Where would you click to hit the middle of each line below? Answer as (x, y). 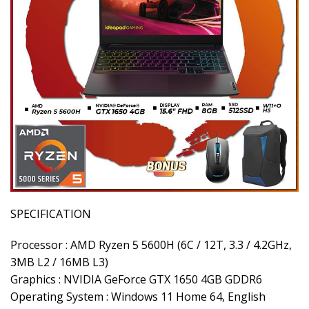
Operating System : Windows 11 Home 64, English (138, 297)
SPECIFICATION (51, 214)
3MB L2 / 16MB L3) (59, 262)
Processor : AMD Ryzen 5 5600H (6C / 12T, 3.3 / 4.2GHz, (151, 245)
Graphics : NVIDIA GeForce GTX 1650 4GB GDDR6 (136, 280)
